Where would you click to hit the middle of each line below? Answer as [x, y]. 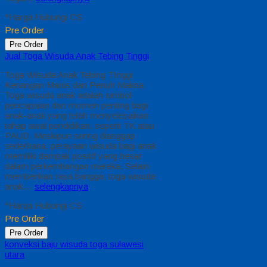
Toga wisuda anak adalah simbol [68, 95]
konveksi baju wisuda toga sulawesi [74, 244]
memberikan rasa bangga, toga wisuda [80, 176]
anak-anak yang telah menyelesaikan [77, 116]
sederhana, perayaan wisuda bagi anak [80, 146]
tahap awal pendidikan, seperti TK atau [80, 126]
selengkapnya [61, 187]
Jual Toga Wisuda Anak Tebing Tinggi [77, 56]
